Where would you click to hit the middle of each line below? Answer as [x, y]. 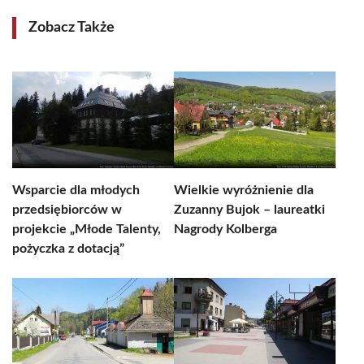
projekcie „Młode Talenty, [87, 229]
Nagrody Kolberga [225, 229]
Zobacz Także [71, 28]
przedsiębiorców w [67, 210]
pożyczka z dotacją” [68, 249]
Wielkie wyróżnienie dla [244, 190]
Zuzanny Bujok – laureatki [249, 210]
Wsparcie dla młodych [76, 190]
